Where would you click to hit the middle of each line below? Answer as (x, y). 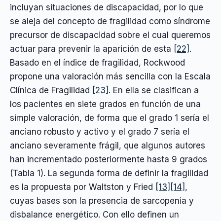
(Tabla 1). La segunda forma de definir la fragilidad (109, 173)
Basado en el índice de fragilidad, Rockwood (97, 63)
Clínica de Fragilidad (51, 91)
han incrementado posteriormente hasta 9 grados (109, 160)
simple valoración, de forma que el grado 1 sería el (110, 118)
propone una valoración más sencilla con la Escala (110, 77)
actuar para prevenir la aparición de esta (92, 49)
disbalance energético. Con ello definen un (94, 215)
